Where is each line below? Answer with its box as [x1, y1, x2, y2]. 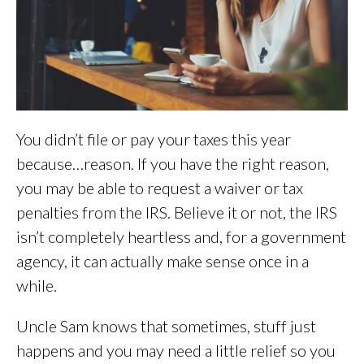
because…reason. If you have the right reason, [16, 154, 329, 174]
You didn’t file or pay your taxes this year [16, 129, 291, 149]
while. [16, 275, 57, 296]
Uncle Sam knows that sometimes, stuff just [16, 316, 316, 336]
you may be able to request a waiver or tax [16, 178, 303, 198]
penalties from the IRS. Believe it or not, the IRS [16, 202, 337, 223]
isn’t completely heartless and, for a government [16, 227, 346, 247]
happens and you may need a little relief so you [16, 340, 336, 361]
